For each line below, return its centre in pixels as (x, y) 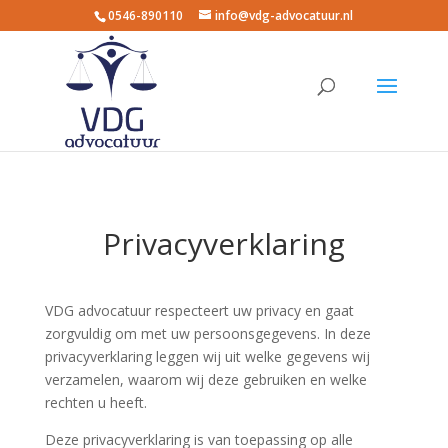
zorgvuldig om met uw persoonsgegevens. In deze (207, 333)
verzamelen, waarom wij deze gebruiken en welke (205, 379)
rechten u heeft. (95, 402)
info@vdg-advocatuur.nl (284, 15)
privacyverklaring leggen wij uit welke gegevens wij (207, 356)
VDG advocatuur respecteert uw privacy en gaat (199, 310)
